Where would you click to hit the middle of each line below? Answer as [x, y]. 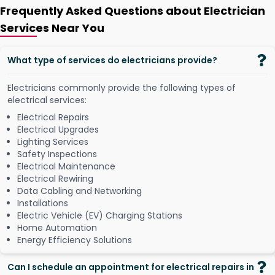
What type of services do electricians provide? [112, 60]
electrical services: [47, 100]
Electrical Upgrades [58, 130]
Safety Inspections [57, 154]
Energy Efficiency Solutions [75, 240]
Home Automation [57, 228]
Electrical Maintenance [66, 167]
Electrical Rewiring [55, 179]
